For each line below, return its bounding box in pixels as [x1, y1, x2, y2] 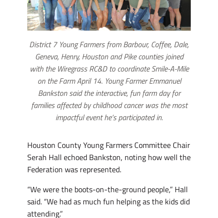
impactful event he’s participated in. [55, 111, 163, 124]
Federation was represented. [27, 163, 121, 176]
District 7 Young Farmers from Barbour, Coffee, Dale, [29, 38, 189, 51]
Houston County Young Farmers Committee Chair [27, 139, 190, 151]
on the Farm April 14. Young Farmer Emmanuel [37, 75, 181, 87]
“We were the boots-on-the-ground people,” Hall [27, 183, 188, 196]
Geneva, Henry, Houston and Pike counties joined [35, 51, 183, 63]
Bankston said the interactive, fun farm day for [37, 87, 181, 99]
